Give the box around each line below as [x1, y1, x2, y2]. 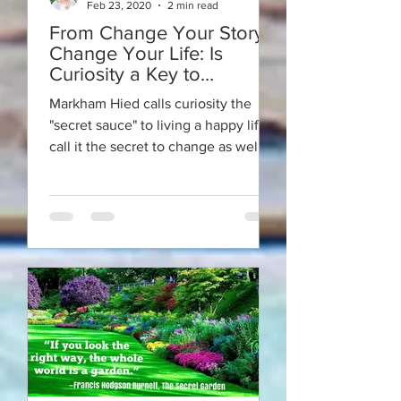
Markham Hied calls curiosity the [49, 96, 252, 111]
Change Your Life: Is [49, 43, 223, 64]
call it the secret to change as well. [49, 139, 265, 154]
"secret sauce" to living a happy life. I [49, 117, 277, 132]
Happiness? [49, 84, 150, 105]
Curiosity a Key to [49, 64, 200, 84]
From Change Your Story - [49, 22, 276, 43]
